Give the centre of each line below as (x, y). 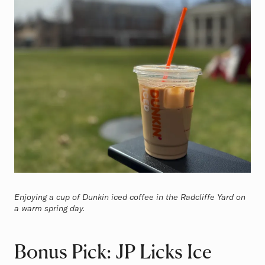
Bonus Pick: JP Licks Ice (113, 251)
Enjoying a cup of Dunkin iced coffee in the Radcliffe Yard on (130, 197)
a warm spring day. (49, 208)
